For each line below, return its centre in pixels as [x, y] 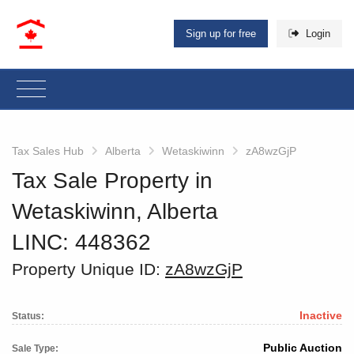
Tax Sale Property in [112, 180]
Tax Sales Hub [48, 151]
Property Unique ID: [88, 269]
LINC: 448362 [81, 242]
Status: [28, 316]
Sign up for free [221, 34]
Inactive [321, 316]
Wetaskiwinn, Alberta [115, 211]
